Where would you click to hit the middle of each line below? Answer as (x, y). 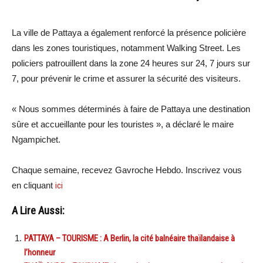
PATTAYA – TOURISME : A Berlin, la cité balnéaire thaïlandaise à (129, 238)
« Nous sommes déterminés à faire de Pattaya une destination (131, 109)
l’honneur (40, 252)
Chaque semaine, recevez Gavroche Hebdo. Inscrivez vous (127, 170)
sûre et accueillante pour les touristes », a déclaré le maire (123, 124)
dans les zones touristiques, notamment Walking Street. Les (126, 48)
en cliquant (33, 185)
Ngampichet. (36, 139)
